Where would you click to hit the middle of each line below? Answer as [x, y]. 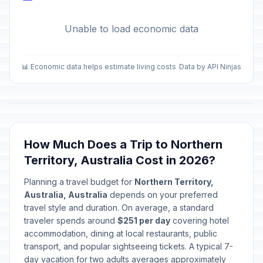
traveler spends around [71, 220]
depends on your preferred [163, 195]
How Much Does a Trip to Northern [123, 144]
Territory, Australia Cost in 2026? [120, 160]
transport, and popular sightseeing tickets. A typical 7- [129, 246]
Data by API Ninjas [210, 67]
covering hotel [200, 220]
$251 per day [144, 220]
